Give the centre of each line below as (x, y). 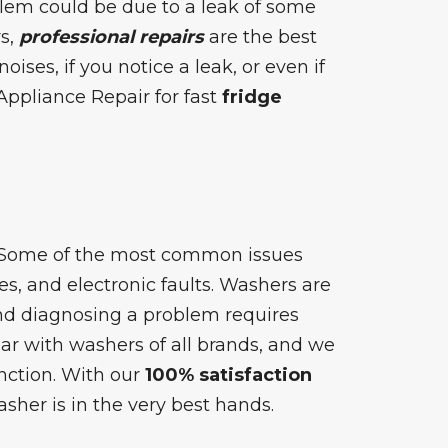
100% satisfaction (228, 374)
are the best (260, 36)
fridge (251, 96)
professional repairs (111, 36)
